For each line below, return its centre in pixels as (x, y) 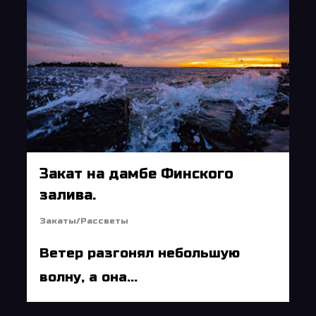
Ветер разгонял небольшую (140, 253)
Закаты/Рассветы (84, 220)
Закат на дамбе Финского (137, 174)
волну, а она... (89, 276)
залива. (68, 195)
